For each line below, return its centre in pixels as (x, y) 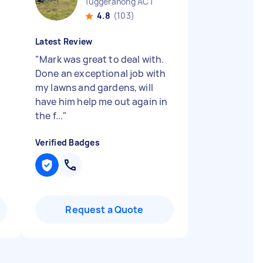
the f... (49, 116)
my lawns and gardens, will (94, 87)
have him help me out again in (102, 102)
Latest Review (64, 41)
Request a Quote (104, 210)
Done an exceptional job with (101, 73)
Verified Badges (68, 142)
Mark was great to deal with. (102, 59)
